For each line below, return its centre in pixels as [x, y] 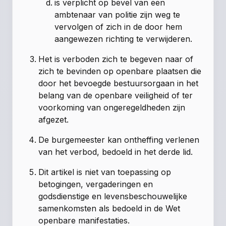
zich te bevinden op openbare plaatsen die [120, 71]
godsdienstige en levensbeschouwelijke [113, 196]
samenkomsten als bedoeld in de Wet [109, 209]
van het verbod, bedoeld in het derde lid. [116, 152]
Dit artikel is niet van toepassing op [105, 172]
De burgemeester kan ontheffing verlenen [119, 140]
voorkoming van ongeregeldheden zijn [112, 108]
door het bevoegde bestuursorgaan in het [119, 83]
